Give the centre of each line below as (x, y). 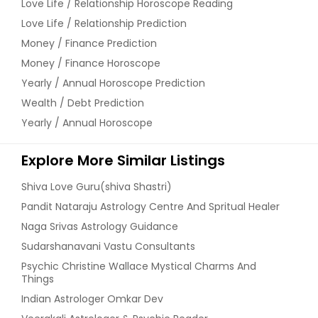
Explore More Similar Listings (123, 161)
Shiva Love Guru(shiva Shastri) (97, 187)
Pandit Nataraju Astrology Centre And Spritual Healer (150, 207)
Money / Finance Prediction (89, 44)
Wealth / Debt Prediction (83, 103)
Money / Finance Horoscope (91, 64)
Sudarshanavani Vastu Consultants (108, 247)
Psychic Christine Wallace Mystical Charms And (139, 267)
